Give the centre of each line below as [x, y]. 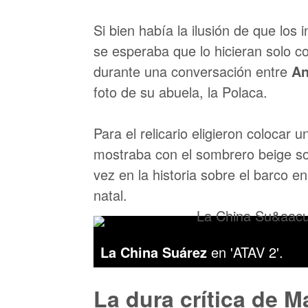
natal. [110, 195]
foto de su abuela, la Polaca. [180, 92]
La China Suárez [156, 252]
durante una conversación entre [192, 71]
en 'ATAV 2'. [247, 252]
